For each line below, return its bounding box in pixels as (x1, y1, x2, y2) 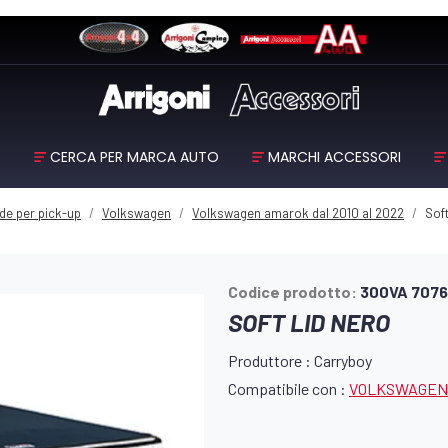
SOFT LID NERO (228, 307, 390, 338)
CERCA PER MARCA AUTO (50, 147, 220, 168)
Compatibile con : (228, 379, 349, 399)
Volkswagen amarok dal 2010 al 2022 (192, 205, 404, 222)
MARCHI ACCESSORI (267, 147, 401, 168)
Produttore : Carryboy (228, 351, 372, 371)
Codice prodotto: (228, 282, 360, 302)
